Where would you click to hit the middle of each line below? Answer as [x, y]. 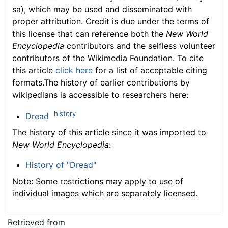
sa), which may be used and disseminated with [102, 9]
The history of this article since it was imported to [109, 132]
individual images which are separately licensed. [105, 193]
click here [74, 70]
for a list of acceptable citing [150, 70]
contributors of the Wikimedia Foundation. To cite [108, 58]
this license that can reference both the [89, 33]
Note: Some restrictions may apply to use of [98, 181]
